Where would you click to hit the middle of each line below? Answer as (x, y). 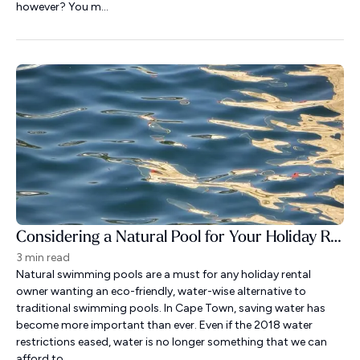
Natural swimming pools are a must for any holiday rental (164, 274)
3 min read (43, 258)
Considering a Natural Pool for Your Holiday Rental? (336, 237)
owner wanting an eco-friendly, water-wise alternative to (161, 291)
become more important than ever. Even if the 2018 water (164, 325)
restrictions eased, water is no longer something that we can (172, 342)
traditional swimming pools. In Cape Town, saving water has (171, 308)
